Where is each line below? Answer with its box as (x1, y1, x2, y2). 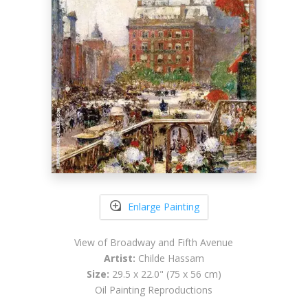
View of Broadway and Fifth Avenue (74, 235, 234, 249)
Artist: (103, 251, 135, 265)
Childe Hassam (135, 251, 204, 265)
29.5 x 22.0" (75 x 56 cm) (109, 267, 221, 280)
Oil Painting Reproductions (95, 283, 213, 296)
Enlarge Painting (127, 200, 199, 214)
